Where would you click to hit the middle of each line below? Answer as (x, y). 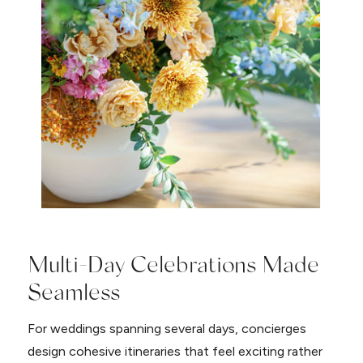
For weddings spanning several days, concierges (167, 329)
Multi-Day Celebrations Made (173, 263)
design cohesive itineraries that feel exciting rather (175, 352)
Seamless (73, 291)
